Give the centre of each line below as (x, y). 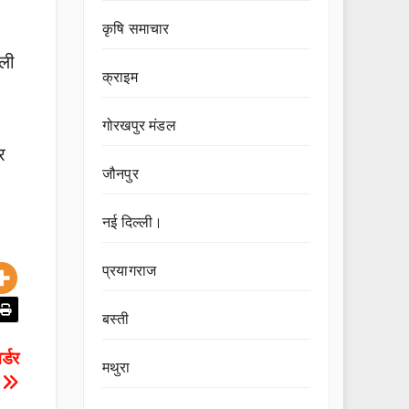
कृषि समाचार (136, 29)
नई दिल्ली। (133, 222)
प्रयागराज (130, 271)
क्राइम (120, 77)
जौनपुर (121, 174)
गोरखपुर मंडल (139, 126)
